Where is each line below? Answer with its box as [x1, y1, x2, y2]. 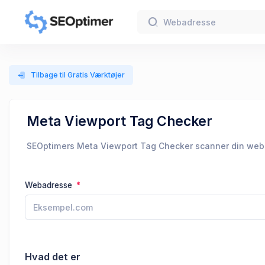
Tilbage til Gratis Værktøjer [30, 70, 125, 80]
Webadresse [25, 180, 75, 190]
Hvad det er [25, 251, 80, 263]
